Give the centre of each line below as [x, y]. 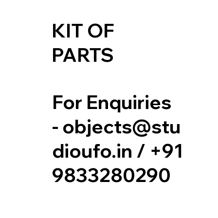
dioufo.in [92, 150]
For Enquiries [112, 102]
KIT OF [83, 30]
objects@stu [122, 126]
